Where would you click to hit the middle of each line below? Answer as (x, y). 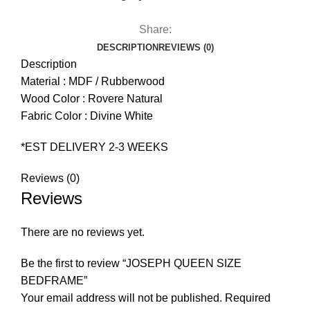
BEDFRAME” (54, 280)
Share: (155, 29)
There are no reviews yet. (83, 232)
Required (248, 298)
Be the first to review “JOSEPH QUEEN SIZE (131, 263)
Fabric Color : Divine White (87, 116)
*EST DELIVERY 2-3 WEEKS (94, 147)
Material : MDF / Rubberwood (93, 81)
